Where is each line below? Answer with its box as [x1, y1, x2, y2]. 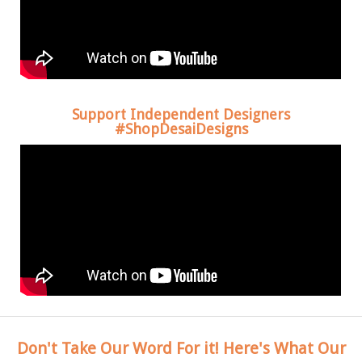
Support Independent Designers [72, 105, 290, 123]
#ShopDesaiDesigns [114, 120, 248, 137]
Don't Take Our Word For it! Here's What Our [16, 339, 346, 359]
